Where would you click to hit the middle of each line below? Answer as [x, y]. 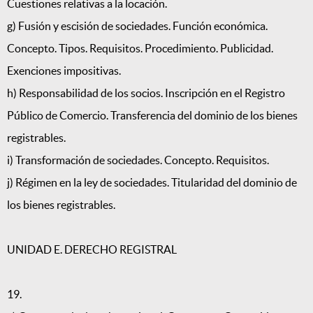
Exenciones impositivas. [64, 71]
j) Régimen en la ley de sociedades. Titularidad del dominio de [152, 183]
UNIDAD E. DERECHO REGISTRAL [92, 250]
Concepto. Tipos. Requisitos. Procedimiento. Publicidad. [140, 49]
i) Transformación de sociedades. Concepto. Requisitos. [138, 160]
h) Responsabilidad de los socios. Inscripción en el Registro [146, 93]
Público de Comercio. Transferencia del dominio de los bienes [152, 116]
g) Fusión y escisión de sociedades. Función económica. [137, 26]
